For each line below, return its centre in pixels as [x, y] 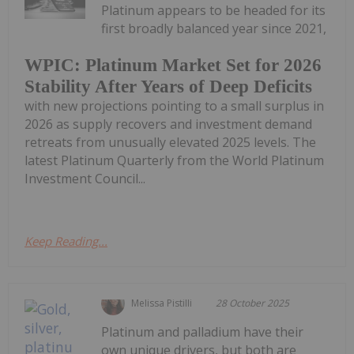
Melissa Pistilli [162, 303]
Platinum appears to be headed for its [214, 10]
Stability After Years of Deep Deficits [168, 86]
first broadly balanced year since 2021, [214, 28]
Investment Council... [85, 178]
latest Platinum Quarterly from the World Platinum [174, 160]
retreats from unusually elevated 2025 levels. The [170, 142]
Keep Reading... [66, 241]
